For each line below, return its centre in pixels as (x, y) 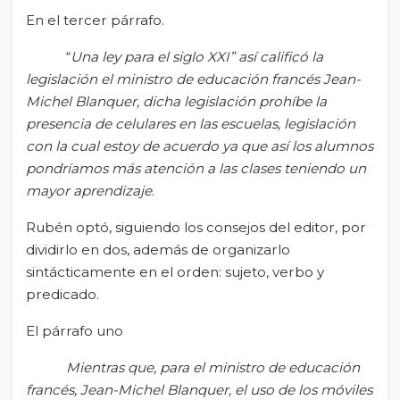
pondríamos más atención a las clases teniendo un (196, 168)
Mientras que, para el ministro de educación (212, 367)
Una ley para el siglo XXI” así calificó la (196, 56)
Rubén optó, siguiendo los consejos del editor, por (196, 227)
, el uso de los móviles (300, 389)
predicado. (62, 294)
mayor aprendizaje (89, 190)
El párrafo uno (75, 330)
